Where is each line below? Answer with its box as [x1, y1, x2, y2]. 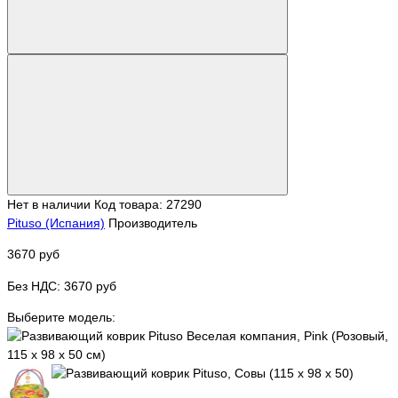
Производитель [108, 215, 197, 230]
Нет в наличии [7, 196, 91, 211]
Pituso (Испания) [7, 215, 105, 230]
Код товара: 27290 [94, 196, 202, 211]
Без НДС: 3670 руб [7, 278, 116, 293]
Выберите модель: [7, 310, 115, 325]
